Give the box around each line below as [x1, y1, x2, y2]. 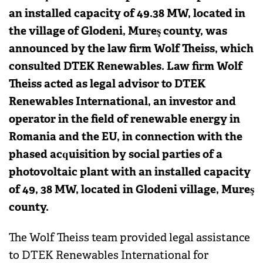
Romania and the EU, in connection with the [9, 129, 242, 144]
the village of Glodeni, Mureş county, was [9, 23, 227, 38]
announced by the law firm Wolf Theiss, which [9, 41, 254, 56]
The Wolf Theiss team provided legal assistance [9, 231, 250, 245]
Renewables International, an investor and [9, 93, 236, 109]
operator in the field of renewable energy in [9, 111, 240, 126]
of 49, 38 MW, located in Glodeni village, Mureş [9, 181, 254, 197]
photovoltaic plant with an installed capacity [9, 164, 251, 179]
